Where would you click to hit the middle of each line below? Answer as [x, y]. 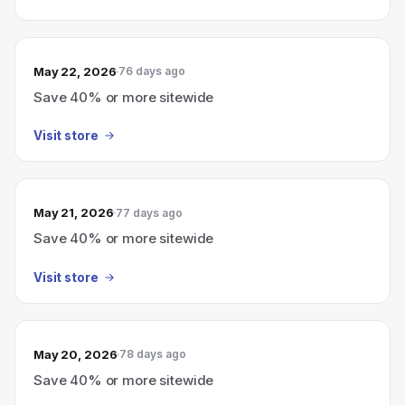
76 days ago [152, 71]
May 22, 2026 [75, 71]
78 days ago [153, 354]
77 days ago [150, 212]
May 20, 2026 [75, 354]
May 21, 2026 [74, 212]
